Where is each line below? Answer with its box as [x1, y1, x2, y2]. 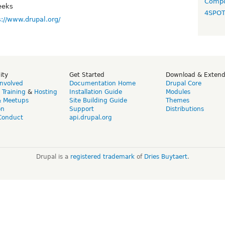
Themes [166, 96, 189, 104]
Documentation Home [69, 79, 136, 87]
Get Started [69, 71, 104, 78]
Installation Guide [69, 88, 122, 95]
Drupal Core [166, 79, 201, 87]
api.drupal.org [69, 114, 112, 121]
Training [2, 88, 26, 95]
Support [69, 105, 94, 113]
